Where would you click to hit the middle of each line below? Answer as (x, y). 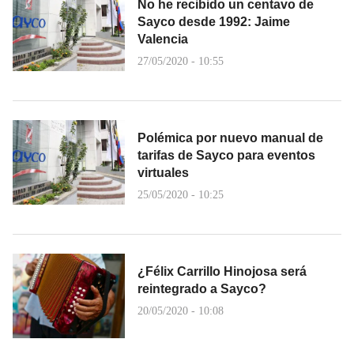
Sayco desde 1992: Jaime (214, 22)
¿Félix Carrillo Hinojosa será (222, 272)
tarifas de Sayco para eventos (226, 156)
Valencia (163, 40)
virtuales (163, 173)
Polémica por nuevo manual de (230, 138)
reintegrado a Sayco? (202, 289)
